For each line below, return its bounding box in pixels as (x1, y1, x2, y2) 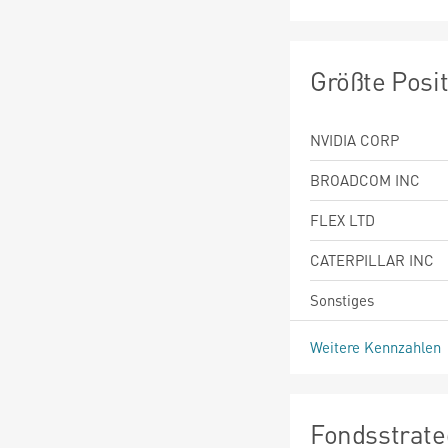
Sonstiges (310, 289, 374, 310)
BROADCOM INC (310, 169, 420, 190)
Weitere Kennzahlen (310, 336, 445, 357)
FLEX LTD (310, 209, 375, 230)
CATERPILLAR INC (310, 249, 434, 270)
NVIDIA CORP (310, 129, 399, 150)
